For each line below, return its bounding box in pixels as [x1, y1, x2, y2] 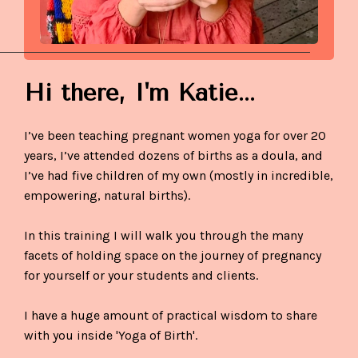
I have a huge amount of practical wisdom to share [24, 307, 317, 323]
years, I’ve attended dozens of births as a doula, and [24, 147, 323, 163]
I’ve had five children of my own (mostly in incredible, [24, 167, 333, 183]
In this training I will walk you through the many [24, 227, 303, 243]
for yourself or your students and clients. [24, 267, 258, 283]
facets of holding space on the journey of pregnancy [24, 247, 321, 263]
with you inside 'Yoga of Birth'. [24, 327, 201, 343]
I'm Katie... [134, 78, 255, 107]
